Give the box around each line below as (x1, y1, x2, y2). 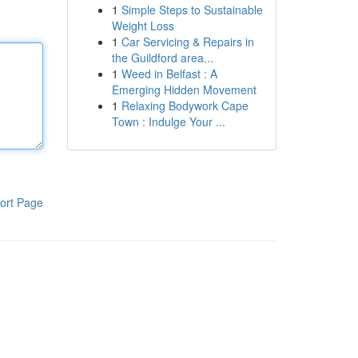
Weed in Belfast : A (121, 66, 217, 82)
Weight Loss (111, 18, 174, 34)
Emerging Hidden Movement (111, 82, 257, 97)
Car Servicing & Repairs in (121, 34, 254, 50)
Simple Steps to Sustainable (121, 2, 263, 18)
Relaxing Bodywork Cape (121, 97, 249, 113)
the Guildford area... (111, 50, 213, 66)
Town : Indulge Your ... (111, 113, 225, 129)
